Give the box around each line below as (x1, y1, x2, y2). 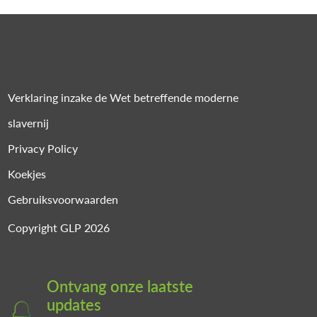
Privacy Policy (8, 140, 79, 157)
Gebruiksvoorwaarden (8, 191, 119, 208)
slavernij (8, 115, 50, 132)
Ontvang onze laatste (47, 275, 194, 298)
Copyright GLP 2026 (8, 219, 110, 236)
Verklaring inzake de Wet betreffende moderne (8, 89, 239, 106)
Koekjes (8, 166, 47, 183)
